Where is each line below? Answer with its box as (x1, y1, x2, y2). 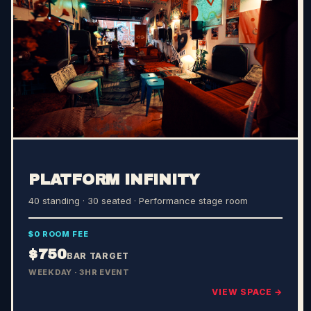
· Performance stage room (131, 195, 248, 207)
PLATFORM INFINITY (28, 171, 200, 189)
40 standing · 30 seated (28, 195, 131, 207)
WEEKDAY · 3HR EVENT (28, 267, 130, 278)
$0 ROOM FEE (28, 229, 89, 239)
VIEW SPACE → (212, 287, 283, 298)
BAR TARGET (66, 251, 130, 262)
